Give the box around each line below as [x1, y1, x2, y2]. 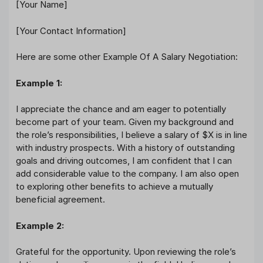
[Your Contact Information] [16, 25, 126, 36]
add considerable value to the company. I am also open [16, 168, 239, 180]
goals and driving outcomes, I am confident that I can [16, 155, 232, 167]
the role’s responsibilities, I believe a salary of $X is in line [16, 129, 247, 141]
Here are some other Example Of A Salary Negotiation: [16, 51, 238, 63]
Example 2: [16, 220, 64, 231]
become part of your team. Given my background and [16, 116, 234, 128]
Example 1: [16, 77, 62, 89]
